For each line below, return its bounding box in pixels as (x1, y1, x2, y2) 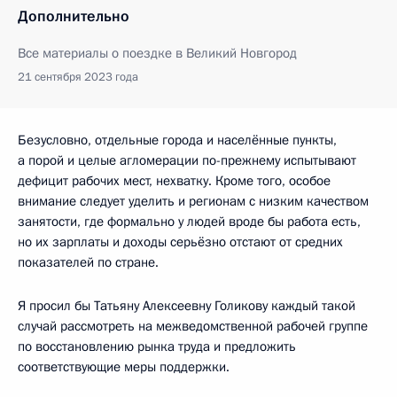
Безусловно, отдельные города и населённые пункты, (18, 130, 337, 149)
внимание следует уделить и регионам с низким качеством (18, 191, 369, 210)
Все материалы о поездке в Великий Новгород (18, 43, 297, 62)
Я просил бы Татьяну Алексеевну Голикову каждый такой (18, 296, 355, 315)
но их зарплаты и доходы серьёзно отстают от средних (18, 232, 343, 251)
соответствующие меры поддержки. (18, 357, 230, 376)
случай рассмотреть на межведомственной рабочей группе (18, 316, 368, 335)
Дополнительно (18, 5, 129, 27)
